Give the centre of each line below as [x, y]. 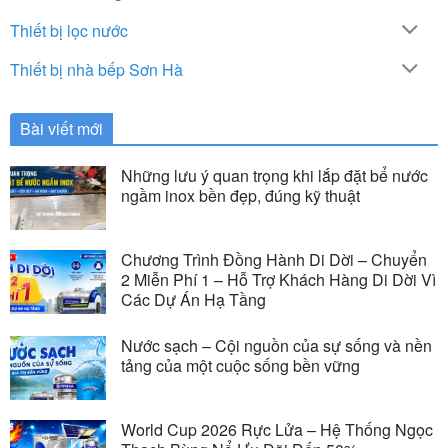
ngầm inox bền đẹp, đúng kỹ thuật [240, 195]
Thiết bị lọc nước [69, 31]
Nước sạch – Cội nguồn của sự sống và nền [276, 345]
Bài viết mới [61, 128]
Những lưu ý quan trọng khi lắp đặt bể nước [274, 175]
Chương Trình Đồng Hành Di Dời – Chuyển [274, 259]
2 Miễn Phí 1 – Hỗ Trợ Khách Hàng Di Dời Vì [278, 279]
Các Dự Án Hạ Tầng [193, 299]
